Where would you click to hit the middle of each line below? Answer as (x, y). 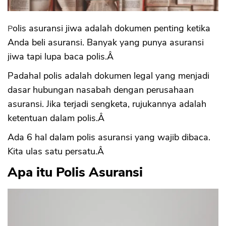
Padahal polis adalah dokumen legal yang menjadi (108, 76)
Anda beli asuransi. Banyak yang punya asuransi (106, 43)
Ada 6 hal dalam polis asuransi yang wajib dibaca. (109, 137)
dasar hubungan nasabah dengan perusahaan (101, 90)
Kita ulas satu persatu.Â (57, 152)
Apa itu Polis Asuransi (75, 173)
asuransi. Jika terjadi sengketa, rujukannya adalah (107, 104)
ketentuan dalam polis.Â (57, 118)
